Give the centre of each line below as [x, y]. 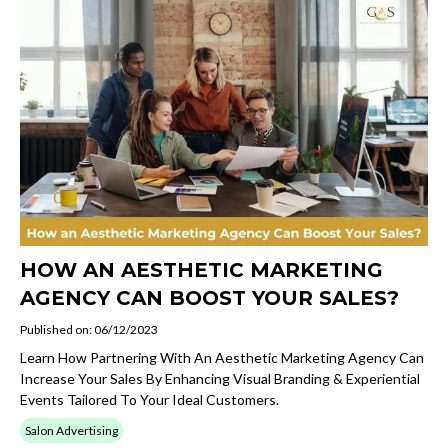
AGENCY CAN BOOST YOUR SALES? [209, 297]
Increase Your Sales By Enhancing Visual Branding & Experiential [220, 378]
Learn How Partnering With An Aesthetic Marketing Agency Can [222, 357]
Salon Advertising [71, 430]
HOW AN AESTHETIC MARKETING [201, 269]
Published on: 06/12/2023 [89, 329]
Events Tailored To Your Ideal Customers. [149, 399]
